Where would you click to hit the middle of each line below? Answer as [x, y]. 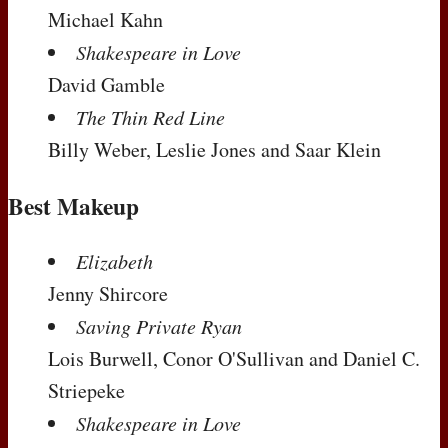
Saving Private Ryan [159, 325]
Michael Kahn [105, 20]
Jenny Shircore [108, 293]
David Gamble [106, 85]
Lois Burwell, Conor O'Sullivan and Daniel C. [234, 358]
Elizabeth [114, 260]
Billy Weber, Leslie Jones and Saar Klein [214, 150]
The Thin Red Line [150, 117]
